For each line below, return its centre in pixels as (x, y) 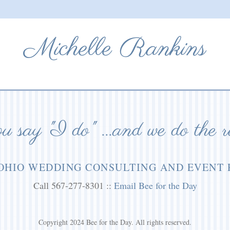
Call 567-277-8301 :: (73, 185)
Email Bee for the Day (155, 185)
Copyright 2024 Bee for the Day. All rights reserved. (115, 222)
